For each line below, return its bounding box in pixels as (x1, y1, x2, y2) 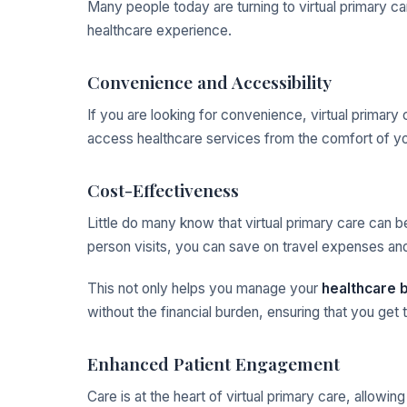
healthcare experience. (87, 22, 232, 40)
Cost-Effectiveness (87, 178, 239, 203)
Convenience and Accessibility (87, 70, 332, 94)
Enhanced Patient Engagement (87, 352, 340, 376)
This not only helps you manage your (87, 280, 322, 298)
